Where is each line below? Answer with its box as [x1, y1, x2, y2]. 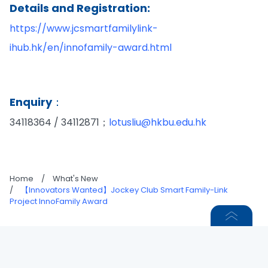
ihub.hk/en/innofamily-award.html [10, 40, 172, 54]
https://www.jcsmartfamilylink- [10, 21, 158, 35]
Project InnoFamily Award [10, 195, 108, 207]
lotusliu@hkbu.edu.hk [109, 115, 206, 129]
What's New [53, 172, 98, 184]
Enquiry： [10, 94, 63, 109]
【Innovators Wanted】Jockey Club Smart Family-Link [21, 184, 228, 196]
